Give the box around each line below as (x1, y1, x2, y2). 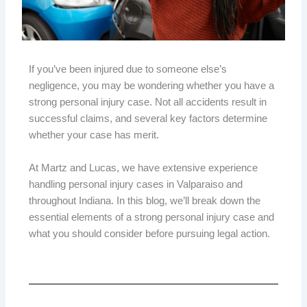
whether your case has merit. (29, 129, 160, 140)
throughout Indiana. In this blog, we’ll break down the (29, 195, 261, 206)
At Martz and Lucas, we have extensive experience (29, 162, 258, 173)
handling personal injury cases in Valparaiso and (29, 178, 243, 190)
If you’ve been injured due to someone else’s (29, 63, 228, 75)
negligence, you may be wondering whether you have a (29, 79, 275, 91)
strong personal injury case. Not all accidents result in (29, 96, 267, 108)
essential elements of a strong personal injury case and (29, 211, 275, 223)
